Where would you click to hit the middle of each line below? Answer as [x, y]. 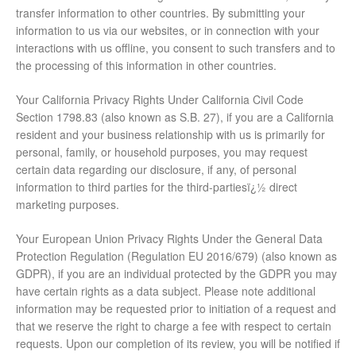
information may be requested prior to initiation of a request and [176, 309]
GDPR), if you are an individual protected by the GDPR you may [176, 274]
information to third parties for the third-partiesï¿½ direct [157, 187]
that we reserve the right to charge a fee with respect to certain [174, 326]
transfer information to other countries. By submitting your [161, 13]
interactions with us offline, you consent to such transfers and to [176, 48]
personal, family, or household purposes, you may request [162, 152]
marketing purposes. [68, 205]
